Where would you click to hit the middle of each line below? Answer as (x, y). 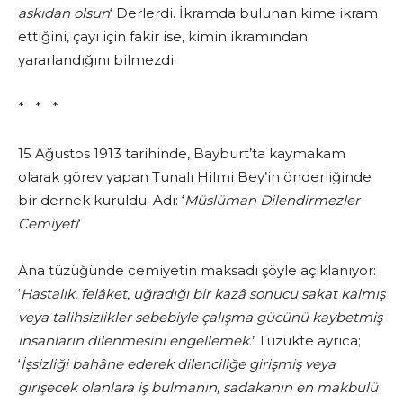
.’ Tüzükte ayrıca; (305, 341)
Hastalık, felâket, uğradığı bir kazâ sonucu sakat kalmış (203, 294)
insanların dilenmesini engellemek (134, 341)
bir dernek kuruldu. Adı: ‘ (101, 201)
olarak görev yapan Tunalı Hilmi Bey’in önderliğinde (195, 177)
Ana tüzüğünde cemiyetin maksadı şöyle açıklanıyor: (197, 271)
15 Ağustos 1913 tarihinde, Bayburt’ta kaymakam (182, 154)
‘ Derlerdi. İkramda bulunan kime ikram (244, 13)
